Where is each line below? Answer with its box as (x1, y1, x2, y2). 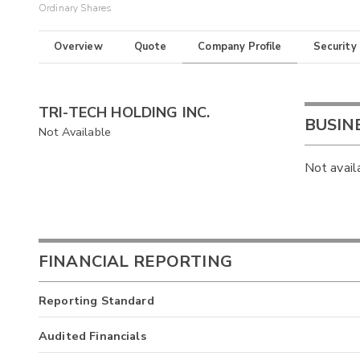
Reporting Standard (39, 292, 154, 309)
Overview (54, 39, 103, 55)
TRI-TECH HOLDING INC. (39, 103, 211, 123)
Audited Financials (39, 327, 146, 344)
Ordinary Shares (39, 2, 112, 15)
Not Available (39, 124, 111, 141)
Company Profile (198, 39, 282, 55)
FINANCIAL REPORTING (39, 250, 232, 272)
